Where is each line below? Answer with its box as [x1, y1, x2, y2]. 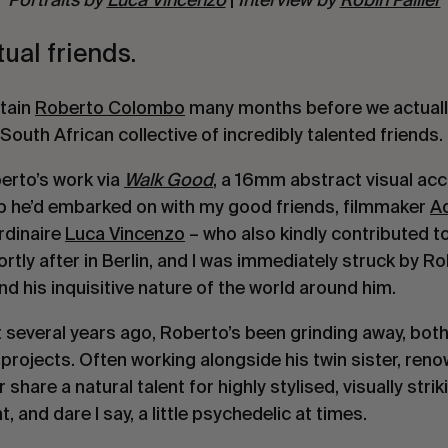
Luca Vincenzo [65, 222, 185, 244]
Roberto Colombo [35, 96, 185, 118]
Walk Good [124, 168, 213, 190]
